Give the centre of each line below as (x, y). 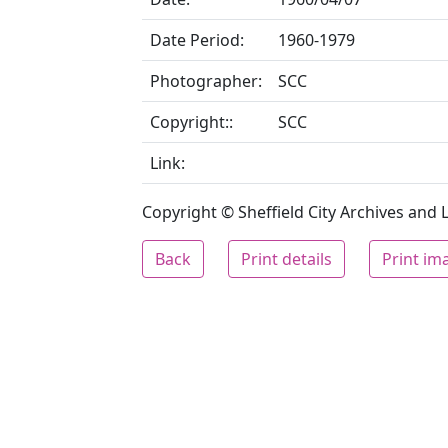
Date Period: (197, 40)
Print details (286, 259)
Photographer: (206, 81)
